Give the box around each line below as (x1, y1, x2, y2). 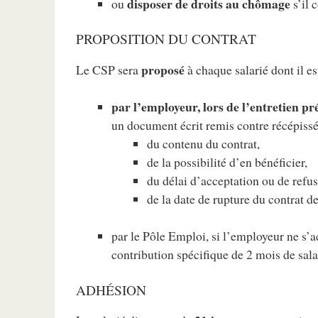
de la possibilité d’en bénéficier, (147, 153, 308, 171)
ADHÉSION (76, 280, 147, 299)
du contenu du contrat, (147, 135, 261, 153)
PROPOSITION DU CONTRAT (76, 30, 257, 48)
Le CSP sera (76, 60, 142, 78)
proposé (141, 60, 185, 79)
